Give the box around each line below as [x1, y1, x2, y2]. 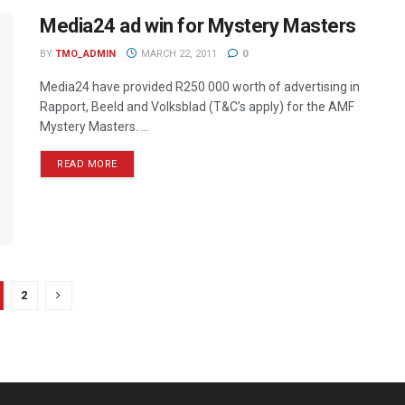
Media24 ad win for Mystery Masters [40, 14, 357, 37]
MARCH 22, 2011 [137, 47, 217, 60]
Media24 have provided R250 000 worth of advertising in [40, 79, 360, 94]
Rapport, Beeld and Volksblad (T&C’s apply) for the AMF [40, 99, 354, 114]
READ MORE [57, 157, 118, 170]
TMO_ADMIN [55, 47, 116, 60]
